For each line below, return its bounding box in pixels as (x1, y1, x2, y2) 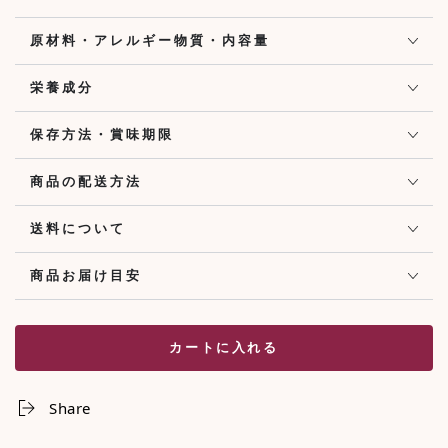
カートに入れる (169, 340, 279, 356)
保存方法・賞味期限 (30, 125, 174, 144)
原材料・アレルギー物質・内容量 (30, 31, 270, 50)
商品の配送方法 (30, 172, 142, 191)
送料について (30, 219, 126, 238)
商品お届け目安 (30, 266, 142, 285)
